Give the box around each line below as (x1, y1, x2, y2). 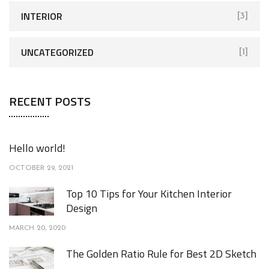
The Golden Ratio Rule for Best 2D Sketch (66, 246, 256, 262)
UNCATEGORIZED (21, 45, 94, 59)
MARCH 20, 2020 (9, 225, 65, 232)
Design (66, 200, 97, 216)
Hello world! (9, 140, 65, 156)
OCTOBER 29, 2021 (9, 165, 73, 172)
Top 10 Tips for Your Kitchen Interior (66, 186, 232, 202)
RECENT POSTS (9, 92, 91, 110)
